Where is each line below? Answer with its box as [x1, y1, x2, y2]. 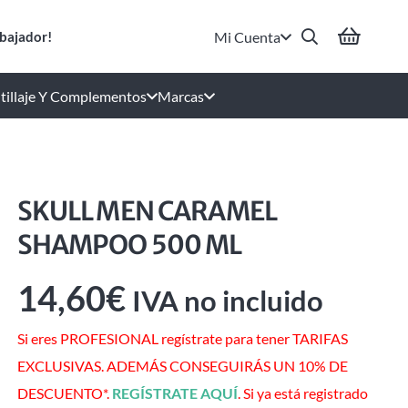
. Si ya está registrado [237, 384, 368, 403]
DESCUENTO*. [16, 384, 112, 403]
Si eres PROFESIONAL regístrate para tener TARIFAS [16, 330, 348, 348]
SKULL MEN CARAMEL [16, 195, 276, 228]
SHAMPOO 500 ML [16, 229, 242, 261]
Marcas [158, 87, 204, 105]
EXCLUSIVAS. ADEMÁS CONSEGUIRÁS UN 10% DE [16, 357, 348, 375]
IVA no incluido [131, 284, 323, 318]
